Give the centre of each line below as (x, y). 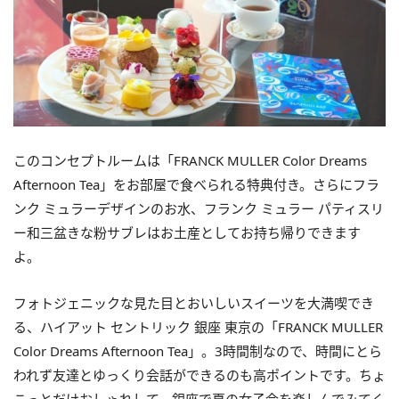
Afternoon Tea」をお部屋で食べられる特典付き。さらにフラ (196, 184)
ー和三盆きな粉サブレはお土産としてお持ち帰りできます (187, 232)
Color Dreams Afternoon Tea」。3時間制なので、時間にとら (198, 350)
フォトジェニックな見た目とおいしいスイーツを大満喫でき (194, 302)
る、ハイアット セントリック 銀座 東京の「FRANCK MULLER (198, 326)
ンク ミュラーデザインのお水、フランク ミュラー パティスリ (199, 208)
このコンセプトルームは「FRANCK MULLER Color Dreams (190, 160)
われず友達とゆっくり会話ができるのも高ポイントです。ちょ (199, 375)
